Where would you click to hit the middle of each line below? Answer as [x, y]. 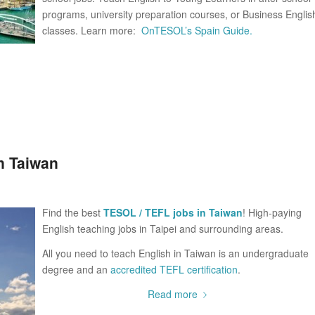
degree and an [76, 269]
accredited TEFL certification [174, 269]
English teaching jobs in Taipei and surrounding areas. [163, 228]
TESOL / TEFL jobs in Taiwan [173, 212]
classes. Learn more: [92, 31]
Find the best [73, 212]
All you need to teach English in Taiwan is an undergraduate [175, 253]
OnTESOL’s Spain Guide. [198, 31]
